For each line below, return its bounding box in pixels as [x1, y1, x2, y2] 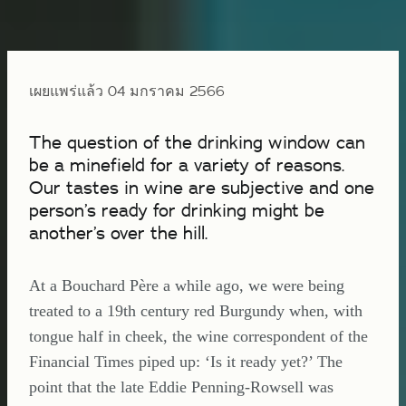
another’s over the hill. [29, 221, 208, 244]
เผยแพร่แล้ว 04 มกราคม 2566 [29, 82, 225, 100]
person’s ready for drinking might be [29, 198, 324, 221]
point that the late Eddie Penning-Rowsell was [29, 378, 333, 396]
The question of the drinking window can [29, 130, 365, 153]
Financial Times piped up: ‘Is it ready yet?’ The [29, 353, 343, 371]
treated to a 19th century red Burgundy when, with [29, 302, 362, 320]
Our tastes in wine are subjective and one [29, 176, 374, 198]
